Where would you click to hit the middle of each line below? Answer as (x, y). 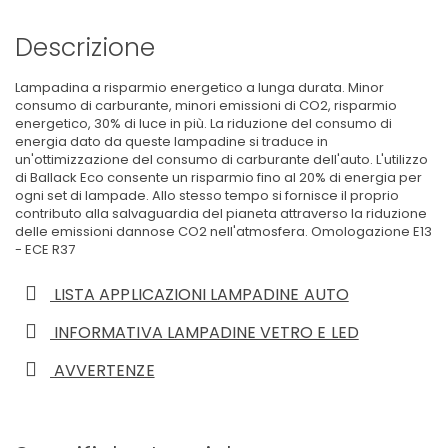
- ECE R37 (45, 249)
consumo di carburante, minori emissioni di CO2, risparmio (206, 105)
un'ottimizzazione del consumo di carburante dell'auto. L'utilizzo (221, 159)
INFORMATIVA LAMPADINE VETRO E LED (204, 332)
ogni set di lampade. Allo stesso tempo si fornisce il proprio (207, 195)
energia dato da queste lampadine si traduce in (171, 141)
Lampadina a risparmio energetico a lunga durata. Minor (199, 87)
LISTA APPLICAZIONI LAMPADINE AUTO (199, 294)
